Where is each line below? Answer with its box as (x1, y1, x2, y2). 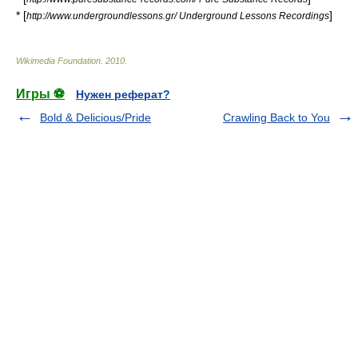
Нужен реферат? (76, 88, 170, 101)
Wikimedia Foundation (16, 56, 101, 66)
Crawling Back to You (223, 111, 330, 124)
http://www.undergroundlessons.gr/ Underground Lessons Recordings (26, 10, 329, 21)
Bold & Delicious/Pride (40, 111, 151, 124)
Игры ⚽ (16, 87, 65, 101)
